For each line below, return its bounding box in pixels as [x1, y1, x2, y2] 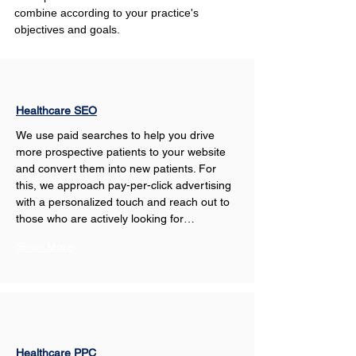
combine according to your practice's [14, 6, 202, 19]
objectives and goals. [14, 23, 120, 36]
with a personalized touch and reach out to [16, 195, 233, 208]
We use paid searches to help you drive [16, 129, 218, 141]
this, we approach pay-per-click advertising [16, 179, 234, 192]
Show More [16, 240, 73, 253]
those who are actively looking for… [16, 212, 195, 225]
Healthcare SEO [16, 104, 97, 117]
